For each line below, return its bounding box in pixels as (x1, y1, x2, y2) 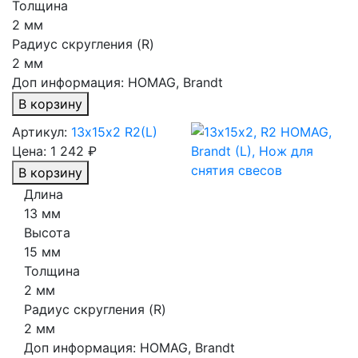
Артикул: (12, 124, 67, 141)
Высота (24, 225, 70, 241)
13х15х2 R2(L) (71, 124, 157, 141)
